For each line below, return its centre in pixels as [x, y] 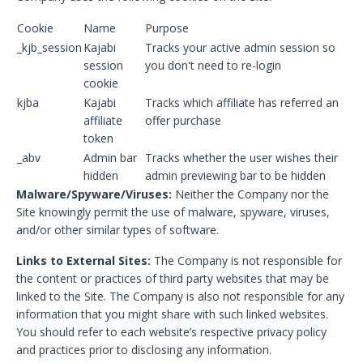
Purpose [167, 28]
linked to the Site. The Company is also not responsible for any [180, 296]
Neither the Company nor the [250, 194]
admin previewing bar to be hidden [235, 175]
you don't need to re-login [213, 65]
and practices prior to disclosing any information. [144, 350]
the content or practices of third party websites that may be [173, 278]
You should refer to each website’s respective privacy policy [171, 332]
